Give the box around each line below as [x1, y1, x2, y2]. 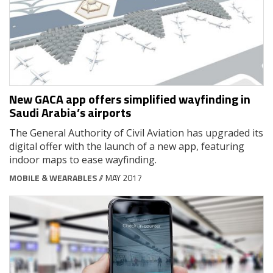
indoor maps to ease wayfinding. [9, 152, 157, 166]
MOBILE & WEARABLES [9, 171, 97, 184]
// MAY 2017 [97, 171, 142, 184]
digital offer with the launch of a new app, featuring [9, 139, 244, 153]
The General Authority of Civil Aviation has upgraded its [9, 126, 263, 140]
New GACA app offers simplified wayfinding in [9, 89, 250, 108]
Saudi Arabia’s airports [9, 102, 131, 122]
